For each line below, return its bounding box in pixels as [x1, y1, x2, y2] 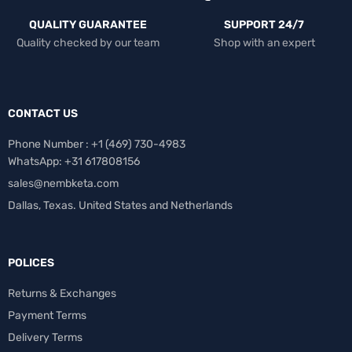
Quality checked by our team [16, 36, 159, 50]
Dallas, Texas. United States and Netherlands [8, 199, 233, 213]
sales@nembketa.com [8, 177, 119, 191]
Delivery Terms [8, 331, 82, 345]
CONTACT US [8, 107, 78, 121]
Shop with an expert [213, 36, 315, 50]
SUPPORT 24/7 [224, 18, 304, 32]
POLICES [8, 256, 54, 270]
